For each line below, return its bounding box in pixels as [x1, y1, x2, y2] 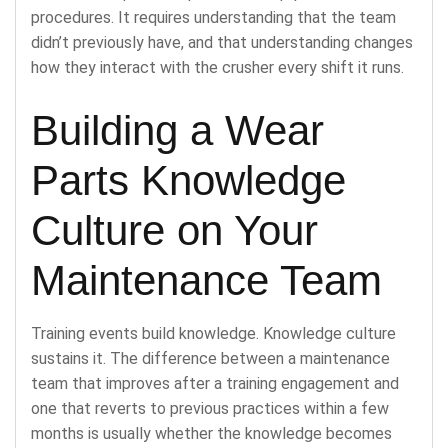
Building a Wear [31, 106, 324, 154]
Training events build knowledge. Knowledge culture [31, 323, 396, 343]
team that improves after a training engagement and [31, 373, 399, 393]
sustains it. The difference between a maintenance [31, 348, 390, 368]
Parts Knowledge [31, 156, 346, 204]
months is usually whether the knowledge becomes [31, 423, 392, 443]
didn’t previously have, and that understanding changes [31, 32, 413, 52]
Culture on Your [31, 206, 318, 254]
